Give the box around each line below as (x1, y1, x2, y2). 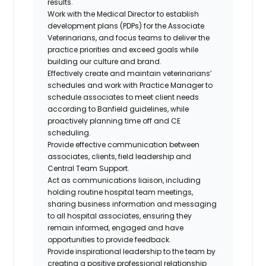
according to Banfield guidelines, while (47, 103, 189, 114)
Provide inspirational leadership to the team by (47, 246, 216, 256)
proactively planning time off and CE (47, 115, 181, 126)
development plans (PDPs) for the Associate (47, 20, 205, 31)
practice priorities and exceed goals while (47, 44, 199, 55)
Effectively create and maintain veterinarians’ (47, 68, 213, 78)
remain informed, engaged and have (47, 222, 184, 233)
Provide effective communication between (47, 139, 200, 150)
